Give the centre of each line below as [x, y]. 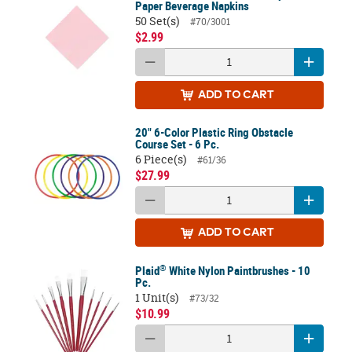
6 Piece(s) [160, 159]
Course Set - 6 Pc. [177, 144]
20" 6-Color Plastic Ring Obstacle [214, 132]
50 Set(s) [157, 21]
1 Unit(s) [156, 297]
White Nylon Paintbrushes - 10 [238, 271]
